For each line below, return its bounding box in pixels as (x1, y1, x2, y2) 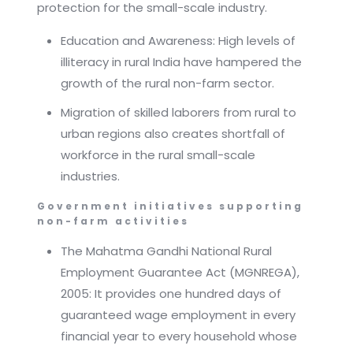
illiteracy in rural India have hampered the (60, 54, 302, 71)
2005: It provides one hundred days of (60, 285, 281, 303)
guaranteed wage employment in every (60, 307, 295, 324)
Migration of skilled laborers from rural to (60, 104, 296, 121)
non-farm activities (36, 214, 189, 229)
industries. (60, 168, 120, 185)
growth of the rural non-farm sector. (60, 75, 274, 92)
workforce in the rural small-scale (60, 147, 255, 164)
